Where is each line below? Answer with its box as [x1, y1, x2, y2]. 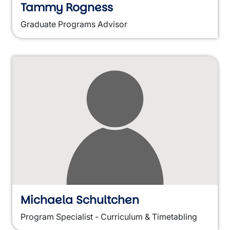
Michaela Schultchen [21, 192, 139, 208]
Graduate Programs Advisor [21, 19, 127, 29]
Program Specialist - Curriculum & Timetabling [21, 212, 197, 222]
